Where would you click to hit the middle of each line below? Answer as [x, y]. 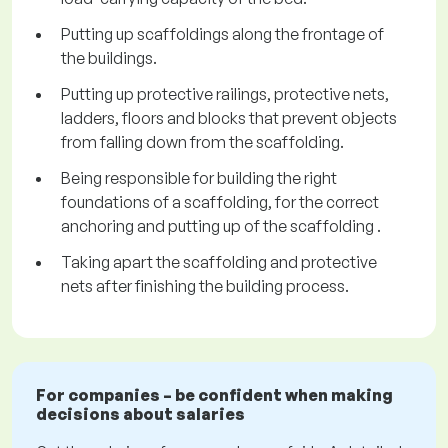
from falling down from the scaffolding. [202, 142]
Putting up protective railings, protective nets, [225, 94]
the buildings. [109, 58]
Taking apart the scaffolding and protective [219, 262]
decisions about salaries [140, 414]
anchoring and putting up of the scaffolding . [221, 226]
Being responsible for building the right [199, 178]
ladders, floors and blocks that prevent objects [229, 118]
